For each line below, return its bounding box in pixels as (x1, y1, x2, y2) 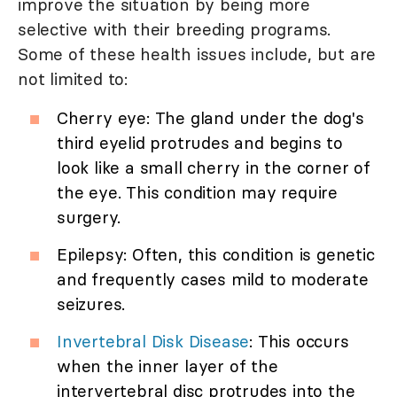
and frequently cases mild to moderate (57, 269, 369, 291)
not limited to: (18, 68, 128, 90)
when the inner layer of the (57, 355, 278, 378)
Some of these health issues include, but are (18, 43, 377, 66)
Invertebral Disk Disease (57, 331, 250, 353)
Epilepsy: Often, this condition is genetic (57, 244, 375, 266)
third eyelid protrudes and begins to (57, 132, 343, 154)
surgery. (57, 206, 121, 229)
